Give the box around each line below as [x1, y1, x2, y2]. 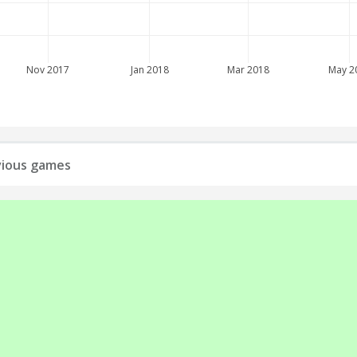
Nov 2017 [26, 63, 70, 76]
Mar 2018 [226, 63, 269, 76]
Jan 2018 [128, 63, 169, 76]
